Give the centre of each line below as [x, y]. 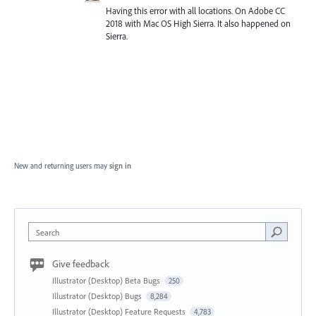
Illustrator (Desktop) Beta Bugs [107, 280]
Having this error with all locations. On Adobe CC [195, 11]
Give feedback [81, 264]
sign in [120, 166]
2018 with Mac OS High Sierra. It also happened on [198, 23]
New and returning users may [62, 166]
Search [48, 232]
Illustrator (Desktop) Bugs [98, 296]
